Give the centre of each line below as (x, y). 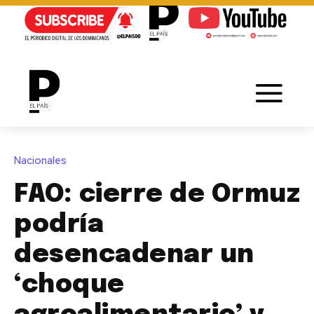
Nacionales (40, 160)
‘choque (69, 285)
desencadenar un (134, 255)
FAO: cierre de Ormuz (157, 194)
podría (59, 225)
